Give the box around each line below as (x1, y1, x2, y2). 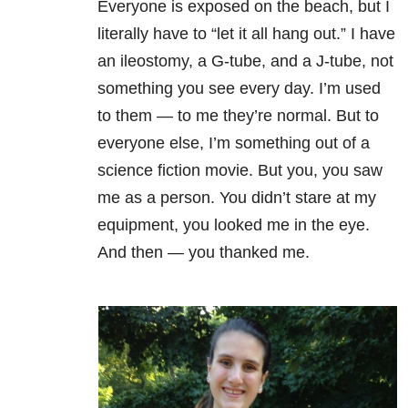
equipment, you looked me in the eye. (97, 216, 370, 235)
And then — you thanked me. (97, 243, 310, 262)
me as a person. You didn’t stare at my (97, 189, 376, 208)
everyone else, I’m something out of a (97, 134, 370, 153)
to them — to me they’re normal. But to (97, 107, 379, 126)
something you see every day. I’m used (97, 79, 381, 98)
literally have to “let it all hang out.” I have (97, 25, 395, 44)
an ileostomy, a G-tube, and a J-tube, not (97, 52, 393, 71)
